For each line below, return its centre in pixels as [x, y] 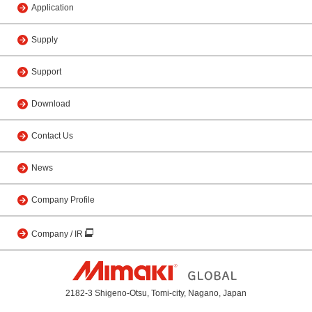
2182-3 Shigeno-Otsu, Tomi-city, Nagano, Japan [156, 293]
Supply [45, 40]
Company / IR [58, 234]
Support [46, 72]
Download [51, 104]
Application [53, 8]
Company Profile [63, 200]
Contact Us [52, 136]
